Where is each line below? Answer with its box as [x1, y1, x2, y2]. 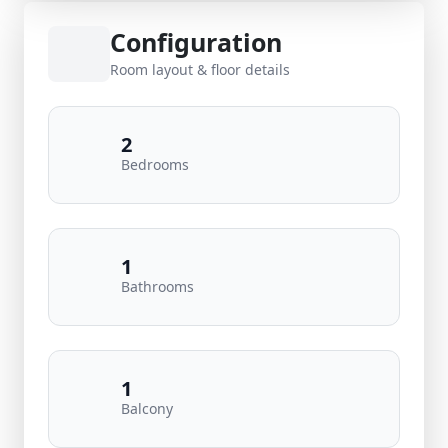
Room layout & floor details [110, 60, 290, 79]
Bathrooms [121, 277, 194, 296]
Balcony [121, 399, 173, 418]
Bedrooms [121, 155, 189, 174]
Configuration [110, 25, 282, 59]
